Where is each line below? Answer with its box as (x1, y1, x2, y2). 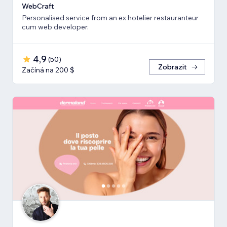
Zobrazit (158, 62, 187, 71)
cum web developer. (22, 22, 89, 31)
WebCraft (22, 1, 54, 11)
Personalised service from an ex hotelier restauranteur (22, 13, 199, 22)
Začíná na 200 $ (22, 65, 74, 74)
